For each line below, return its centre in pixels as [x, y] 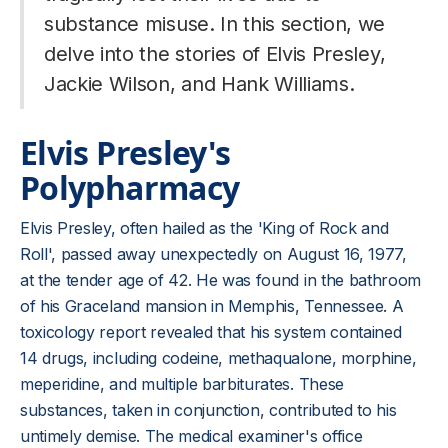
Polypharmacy [130, 187]
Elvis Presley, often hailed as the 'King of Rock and [204, 228]
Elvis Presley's [125, 152]
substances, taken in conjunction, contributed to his [208, 410]
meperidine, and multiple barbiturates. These [182, 384]
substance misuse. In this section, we [215, 24]
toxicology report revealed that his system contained [211, 332]
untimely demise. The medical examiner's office [191, 436]
